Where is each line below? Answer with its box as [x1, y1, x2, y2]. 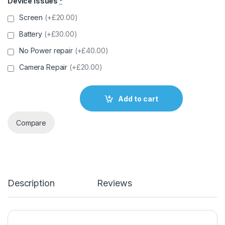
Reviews [97, 178, 132, 189]
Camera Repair [19, 63, 70, 72]
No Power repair [19, 46, 75, 55]
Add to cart [118, 94, 159, 103]
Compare [16, 118, 47, 127]
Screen [19, 13, 45, 22]
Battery [19, 30, 44, 39]
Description [8, 178, 55, 189]
